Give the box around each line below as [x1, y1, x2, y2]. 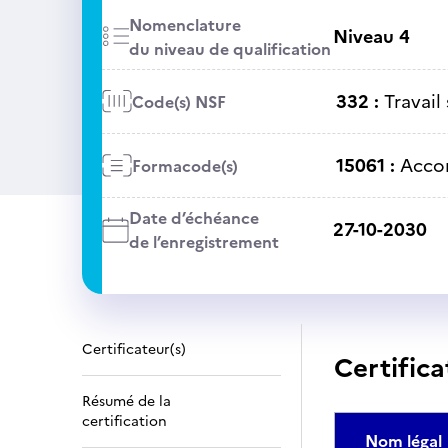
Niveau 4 [332, 23, 410, 50]
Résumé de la [82, 391, 171, 412]
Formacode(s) [131, 153, 238, 178]
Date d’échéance [128, 206, 259, 230]
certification [82, 411, 167, 432]
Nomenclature [128, 13, 241, 37]
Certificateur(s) [82, 339, 186, 360]
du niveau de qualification [128, 37, 331, 61]
